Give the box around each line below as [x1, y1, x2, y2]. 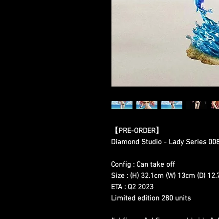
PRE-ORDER [118, 127, 155, 136]
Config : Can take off [111, 160, 175, 170]
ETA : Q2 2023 [111, 183, 153, 192]
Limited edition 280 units [111, 194, 191, 203]
